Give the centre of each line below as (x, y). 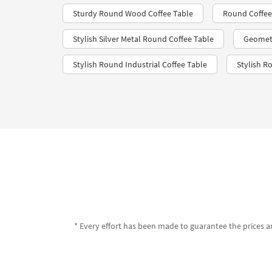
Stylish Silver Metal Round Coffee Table (143, 39)
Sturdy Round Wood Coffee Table (133, 14)
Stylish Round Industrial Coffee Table (140, 65)
